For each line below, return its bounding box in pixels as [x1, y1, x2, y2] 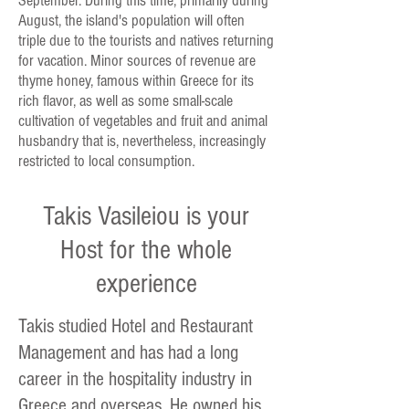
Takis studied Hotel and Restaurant [18, 315, 253, 339]
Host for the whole [60, 235, 232, 267]
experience [95, 268, 197, 300]
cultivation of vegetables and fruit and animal [18, 111, 267, 131]
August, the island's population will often [18, 11, 245, 31]
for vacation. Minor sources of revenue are [18, 51, 256, 71]
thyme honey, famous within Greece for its [18, 71, 254, 91]
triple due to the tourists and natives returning [18, 31, 274, 51]
